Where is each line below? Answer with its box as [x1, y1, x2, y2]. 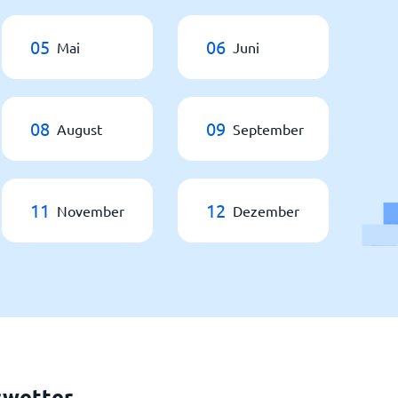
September [233, 120, 304, 138]
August [57, 120, 102, 138]
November [57, 202, 124, 219]
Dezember [233, 202, 299, 219]
